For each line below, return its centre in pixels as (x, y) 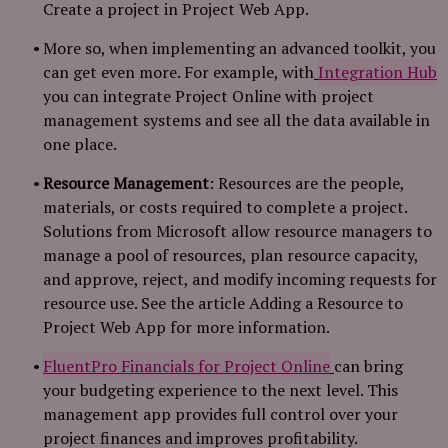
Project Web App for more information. (186, 327)
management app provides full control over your (220, 414)
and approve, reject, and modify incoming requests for (240, 279)
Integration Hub (377, 72)
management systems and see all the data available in (236, 120)
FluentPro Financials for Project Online (186, 366)
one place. (80, 144)
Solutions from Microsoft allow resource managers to (237, 231)
